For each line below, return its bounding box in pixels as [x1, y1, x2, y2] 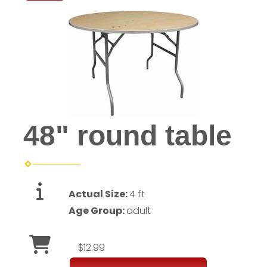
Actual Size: [69, 187, 129, 201]
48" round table [23, 120, 232, 151]
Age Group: [69, 204, 126, 218]
